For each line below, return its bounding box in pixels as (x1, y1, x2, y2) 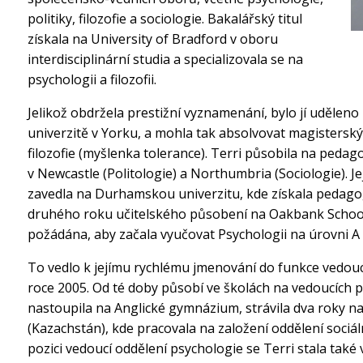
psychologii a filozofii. (28, 70, 156, 89)
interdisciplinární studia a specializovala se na (28, 50, 303, 69)
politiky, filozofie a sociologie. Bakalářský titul (28, 10, 302, 28)
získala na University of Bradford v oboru (28, 30, 278, 49)
